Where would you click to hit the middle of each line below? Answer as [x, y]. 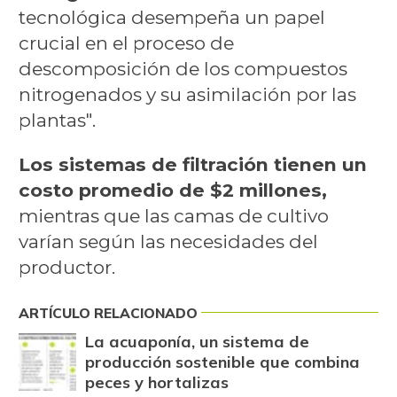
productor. [66, 267]
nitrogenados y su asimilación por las [187, 94]
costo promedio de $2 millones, [172, 190]
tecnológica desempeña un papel [171, 17]
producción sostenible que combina [222, 362]
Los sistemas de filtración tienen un [192, 164]
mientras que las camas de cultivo [173, 215]
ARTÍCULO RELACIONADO [108, 312]
